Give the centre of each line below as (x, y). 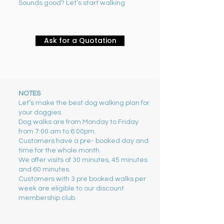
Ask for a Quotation (80, 40)
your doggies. (40, 112)
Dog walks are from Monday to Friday (78, 122)
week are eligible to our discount (71, 188)
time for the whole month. (60, 150)
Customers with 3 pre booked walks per (82, 179)
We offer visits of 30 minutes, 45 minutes (83, 160)
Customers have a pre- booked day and (83, 141)
